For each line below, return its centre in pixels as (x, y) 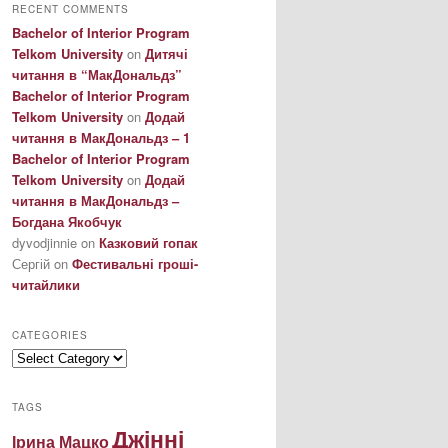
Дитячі (166, 54)
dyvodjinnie (44, 243)
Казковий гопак (148, 243)
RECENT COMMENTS (70, 9)
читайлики (46, 285)
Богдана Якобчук (67, 222)
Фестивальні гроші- (135, 264)
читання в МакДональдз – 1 (101, 138)
